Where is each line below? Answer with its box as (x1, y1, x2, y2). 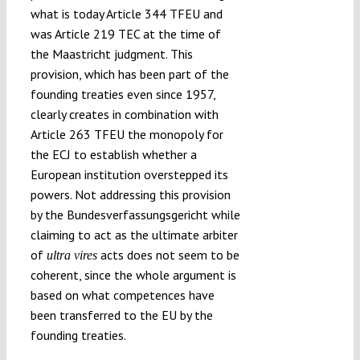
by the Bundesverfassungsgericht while (30, 206, 240, 223)
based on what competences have (30, 286, 215, 303)
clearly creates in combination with (30, 105, 219, 122)
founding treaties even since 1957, (30, 85, 215, 102)
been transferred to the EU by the (30, 306, 213, 323)
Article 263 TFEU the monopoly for (30, 125, 223, 142)
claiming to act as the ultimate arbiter (30, 226, 238, 243)
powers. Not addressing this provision (30, 186, 231, 202)
